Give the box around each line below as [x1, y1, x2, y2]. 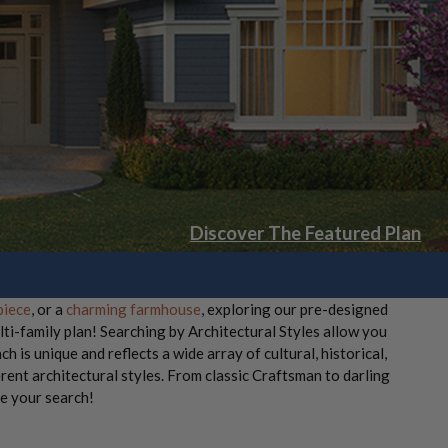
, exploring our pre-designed [200, 300, 388, 318]
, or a [30, 300, 66, 318]
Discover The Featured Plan [190, 221, 422, 244]
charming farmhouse [65, 300, 201, 318]
